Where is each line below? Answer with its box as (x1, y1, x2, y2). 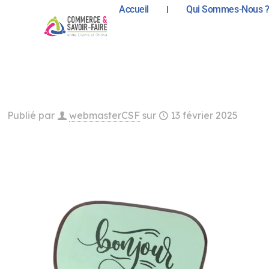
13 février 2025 (171, 109, 238, 121)
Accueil (119, 4, 149, 15)
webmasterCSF (69, 109, 140, 121)
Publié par (7, 109, 55, 121)
